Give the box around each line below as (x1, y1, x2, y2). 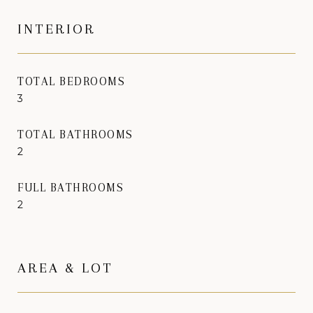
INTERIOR (17, 20, 96, 37)
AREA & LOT (17, 259, 113, 276)
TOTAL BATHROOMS (17, 127, 133, 141)
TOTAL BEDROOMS (17, 74, 125, 88)
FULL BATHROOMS (17, 180, 124, 194)
